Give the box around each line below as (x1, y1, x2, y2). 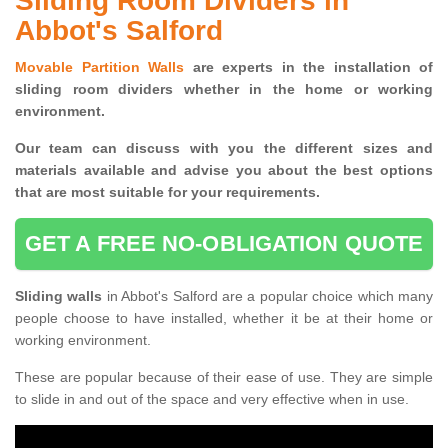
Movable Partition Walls (15, 59, 184, 76)
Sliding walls (15, 288, 107, 305)
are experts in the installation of (184, 59, 433, 76)
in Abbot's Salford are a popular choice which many (106, 288, 434, 305)
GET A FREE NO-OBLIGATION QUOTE (25, 231, 423, 257)
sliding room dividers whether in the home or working (15, 81, 433, 98)
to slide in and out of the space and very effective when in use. (15, 391, 409, 408)
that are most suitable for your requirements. (15, 184, 320, 201)
